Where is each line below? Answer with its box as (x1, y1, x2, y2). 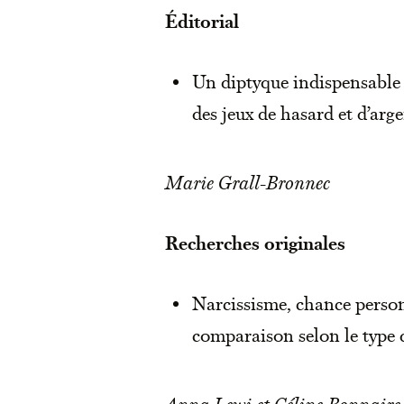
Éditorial (165, 9, 239, 33)
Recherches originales (165, 231, 345, 255)
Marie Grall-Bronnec (165, 170, 330, 195)
